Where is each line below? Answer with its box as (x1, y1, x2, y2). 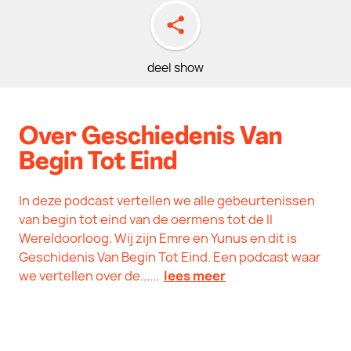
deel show (147, 60, 204, 76)
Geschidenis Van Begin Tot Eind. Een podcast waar (19, 248, 320, 266)
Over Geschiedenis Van (19, 125, 282, 150)
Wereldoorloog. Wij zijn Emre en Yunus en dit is (19, 230, 297, 247)
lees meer (164, 267, 226, 284)
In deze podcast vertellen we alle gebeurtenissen (19, 192, 315, 209)
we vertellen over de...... (19, 267, 164, 284)
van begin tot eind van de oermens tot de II (19, 211, 273, 228)
